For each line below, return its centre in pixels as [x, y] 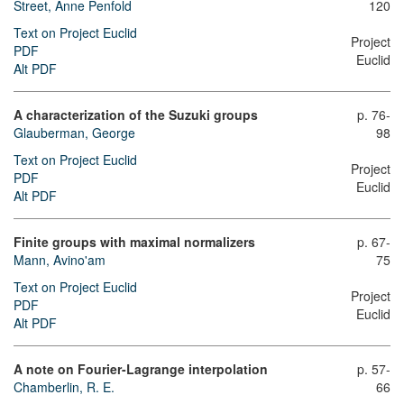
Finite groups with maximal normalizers [134, 242]
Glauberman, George [74, 133]
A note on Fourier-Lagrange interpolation [141, 369]
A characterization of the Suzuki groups [136, 115]
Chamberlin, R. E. [64, 387]
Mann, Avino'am [60, 260]
